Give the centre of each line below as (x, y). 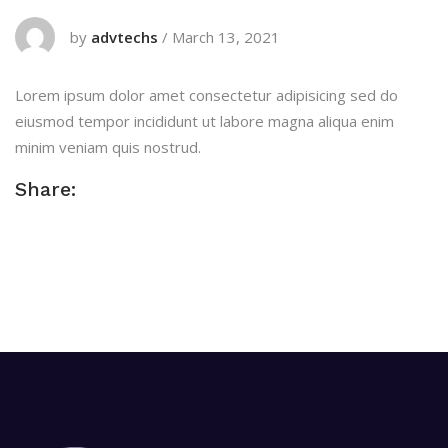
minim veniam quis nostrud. (108, 147)
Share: (45, 189)
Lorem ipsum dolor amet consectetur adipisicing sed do (206, 95)
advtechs (124, 37)
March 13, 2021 (226, 37)
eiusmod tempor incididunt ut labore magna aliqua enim (204, 121)
